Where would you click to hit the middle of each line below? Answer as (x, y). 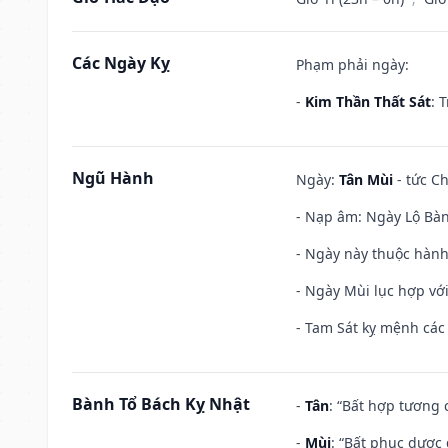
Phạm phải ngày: (352, 64)
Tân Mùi (366, 179)
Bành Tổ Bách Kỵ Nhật (161, 403)
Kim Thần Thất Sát (368, 101)
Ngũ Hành (113, 177)
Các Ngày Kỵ (121, 62)
